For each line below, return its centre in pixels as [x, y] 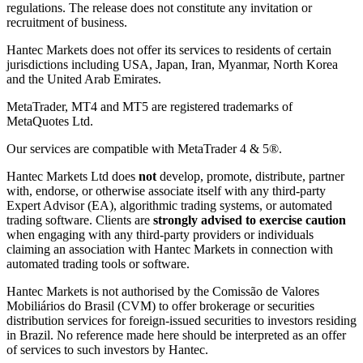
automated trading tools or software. [98, 264]
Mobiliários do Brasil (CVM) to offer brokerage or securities [160, 306]
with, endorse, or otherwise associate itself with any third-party [166, 191]
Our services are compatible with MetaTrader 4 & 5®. [144, 149]
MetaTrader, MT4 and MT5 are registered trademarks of [149, 107]
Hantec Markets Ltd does [73, 177]
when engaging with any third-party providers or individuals [160, 235]
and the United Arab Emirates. [84, 79]
